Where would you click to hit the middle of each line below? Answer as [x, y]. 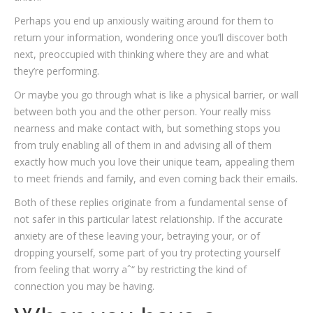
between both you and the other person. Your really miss [143, 111]
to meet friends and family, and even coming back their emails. [156, 179]
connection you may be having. [84, 286]
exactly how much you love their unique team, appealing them [154, 162]
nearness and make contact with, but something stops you [147, 128]
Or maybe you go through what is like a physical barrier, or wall [156, 95]
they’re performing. [57, 71]
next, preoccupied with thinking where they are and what [141, 54]
